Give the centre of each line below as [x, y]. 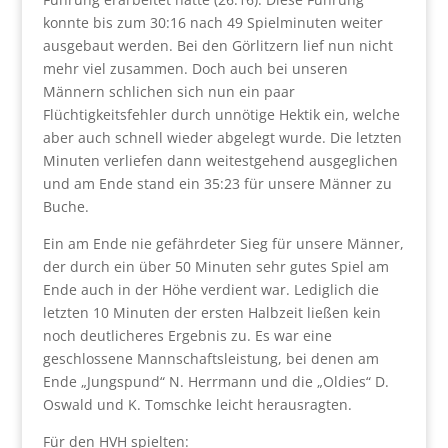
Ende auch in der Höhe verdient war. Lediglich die [210, 289]
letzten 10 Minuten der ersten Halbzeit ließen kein [211, 312]
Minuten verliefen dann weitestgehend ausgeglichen [220, 160]
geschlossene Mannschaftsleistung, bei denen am [210, 358]
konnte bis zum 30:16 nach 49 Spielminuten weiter [212, 22]
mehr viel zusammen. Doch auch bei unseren [195, 68]
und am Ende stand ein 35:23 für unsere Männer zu [217, 183]
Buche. [65, 206]
